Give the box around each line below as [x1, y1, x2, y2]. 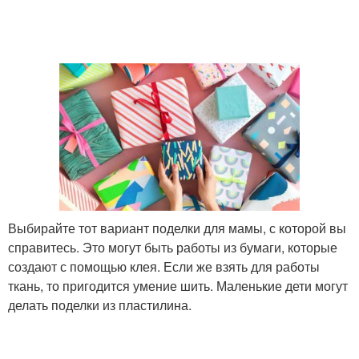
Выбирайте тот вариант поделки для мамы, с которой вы [8, 219, 346, 238]
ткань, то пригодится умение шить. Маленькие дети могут [8, 276, 348, 296]
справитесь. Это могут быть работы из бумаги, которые [8, 238, 337, 257]
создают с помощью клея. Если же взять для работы [8, 257, 320, 276]
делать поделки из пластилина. [8, 296, 192, 315]
